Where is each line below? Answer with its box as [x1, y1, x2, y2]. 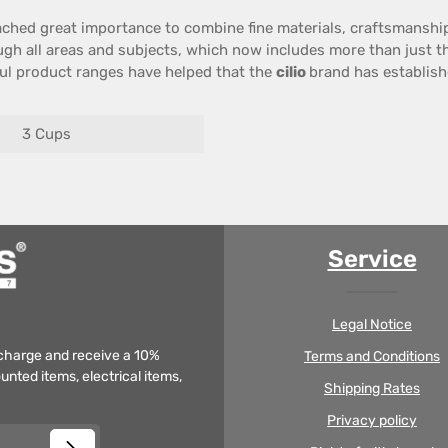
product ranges [16, 63, 124, 81]
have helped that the [124, 63, 276, 81]
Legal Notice [332, 316, 412, 333]
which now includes [186, 41, 325, 59]
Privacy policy [327, 412, 417, 429]
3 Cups [22, 125, 71, 143]
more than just [329, 41, 432, 59]
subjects [118, 41, 178, 59]
